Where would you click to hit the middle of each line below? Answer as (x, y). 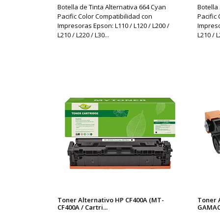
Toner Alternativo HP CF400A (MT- (111, 200)
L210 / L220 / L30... (83, 35)
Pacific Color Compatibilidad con (105, 16)
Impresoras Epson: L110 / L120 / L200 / (113, 25)
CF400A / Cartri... (82, 207)
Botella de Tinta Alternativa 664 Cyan (112, 7)
